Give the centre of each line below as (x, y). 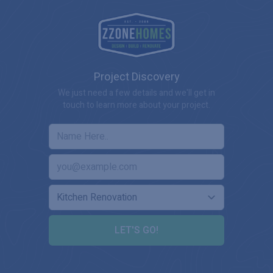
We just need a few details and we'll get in (136, 93)
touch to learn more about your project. (136, 105)
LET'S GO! (136, 231)
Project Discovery (136, 77)
